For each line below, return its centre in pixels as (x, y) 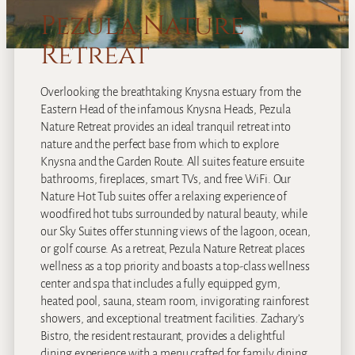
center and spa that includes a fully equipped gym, (160, 283)
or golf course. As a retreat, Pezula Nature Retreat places (173, 248)
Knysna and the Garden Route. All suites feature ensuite (172, 161)
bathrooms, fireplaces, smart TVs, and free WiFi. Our (166, 179)
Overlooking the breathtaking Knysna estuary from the (171, 92)
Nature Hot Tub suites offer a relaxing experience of (164, 196)
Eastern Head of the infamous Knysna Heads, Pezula (166, 109)
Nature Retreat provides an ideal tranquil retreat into (166, 126)
